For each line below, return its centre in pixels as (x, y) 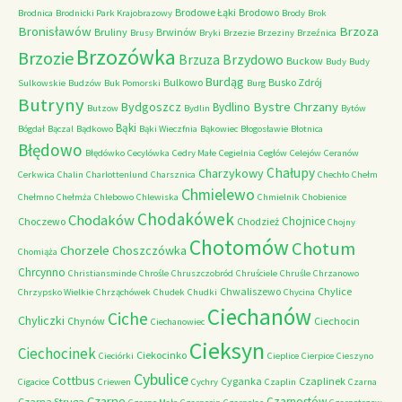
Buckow (305, 61)
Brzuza (199, 60)
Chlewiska (157, 197)
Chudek (169, 292)
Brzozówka (126, 57)
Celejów (306, 153)
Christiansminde (102, 273)
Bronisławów (55, 31)
